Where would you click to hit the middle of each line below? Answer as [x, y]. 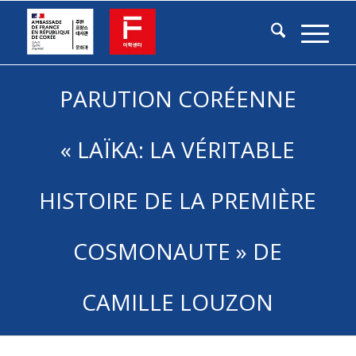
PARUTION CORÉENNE [178, 99]
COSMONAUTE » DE [178, 251]
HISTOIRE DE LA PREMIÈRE [178, 200]
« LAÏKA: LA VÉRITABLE [178, 149]
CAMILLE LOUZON [178, 302]
